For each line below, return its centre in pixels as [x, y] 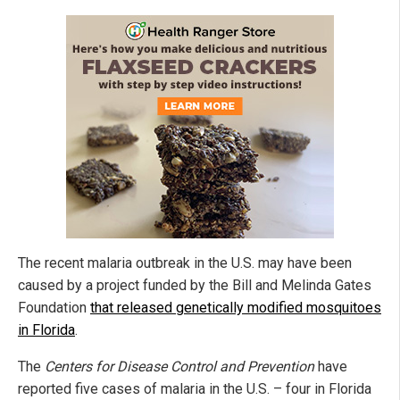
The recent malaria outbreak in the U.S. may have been [185, 263]
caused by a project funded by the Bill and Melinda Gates [195, 286]
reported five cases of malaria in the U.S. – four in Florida [195, 389]
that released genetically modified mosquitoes [236, 308]
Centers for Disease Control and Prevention [179, 367]
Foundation [54, 308]
